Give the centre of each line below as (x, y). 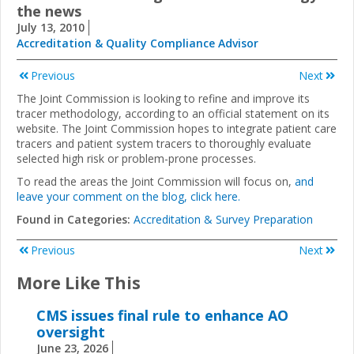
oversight (71, 332)
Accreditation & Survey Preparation (223, 220)
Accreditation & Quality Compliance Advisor (137, 43)
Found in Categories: (75, 220)
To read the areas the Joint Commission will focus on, (156, 182)
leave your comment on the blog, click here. (128, 197)
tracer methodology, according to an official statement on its (173, 114)
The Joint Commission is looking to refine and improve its (163, 99)
